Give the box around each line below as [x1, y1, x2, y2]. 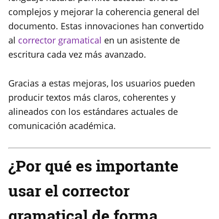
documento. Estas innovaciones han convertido [8, 20, 204, 32]
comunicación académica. [8, 120, 116, 132]
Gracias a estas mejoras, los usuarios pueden [8, 77, 195, 89]
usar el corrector [8, 180, 130, 201]
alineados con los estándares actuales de [8, 106, 178, 118]
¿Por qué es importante [8, 155, 178, 176]
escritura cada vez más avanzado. [8, 48, 146, 61]
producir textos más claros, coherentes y [8, 91, 175, 104]
